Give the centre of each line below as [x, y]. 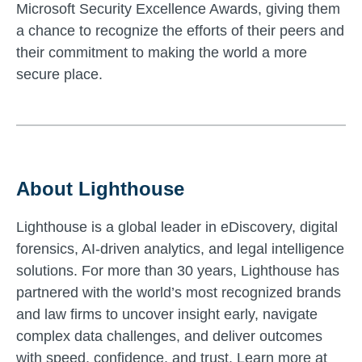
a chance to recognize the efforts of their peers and [180, 31]
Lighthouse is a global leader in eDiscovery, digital [177, 227]
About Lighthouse [100, 188]
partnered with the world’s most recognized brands [179, 292]
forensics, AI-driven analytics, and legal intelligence [180, 248]
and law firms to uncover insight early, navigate [167, 314]
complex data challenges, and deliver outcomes [169, 336]
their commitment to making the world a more [162, 53]
